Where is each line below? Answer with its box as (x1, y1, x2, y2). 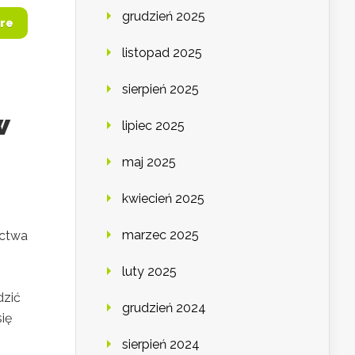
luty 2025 (122, 264, 177, 280)
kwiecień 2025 (122, 191, 204, 207)
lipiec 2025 (122, 118, 185, 134)
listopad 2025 (122, 45, 202, 61)
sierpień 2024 (122, 337, 200, 353)
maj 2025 (122, 155, 176, 170)
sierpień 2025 (122, 82, 199, 97)
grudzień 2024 (122, 300, 206, 316)
